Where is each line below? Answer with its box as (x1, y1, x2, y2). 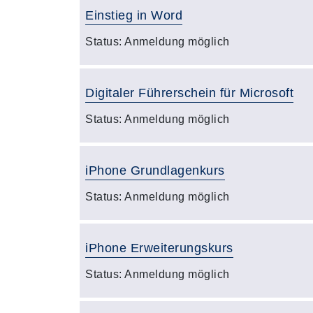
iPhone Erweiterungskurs (85, 241, 233, 255)
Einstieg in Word (85, 8, 182, 22)
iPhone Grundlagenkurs (85, 163, 225, 177)
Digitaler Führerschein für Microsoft (85, 86, 293, 100)
